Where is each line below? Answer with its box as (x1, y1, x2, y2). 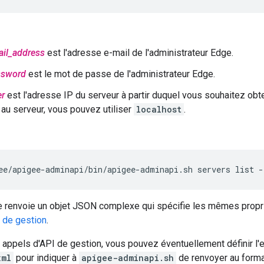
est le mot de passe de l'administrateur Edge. (26, 68, 215, 80)
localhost (136, 104, 181, 115)
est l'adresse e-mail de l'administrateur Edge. (45, 47, 233, 59)
